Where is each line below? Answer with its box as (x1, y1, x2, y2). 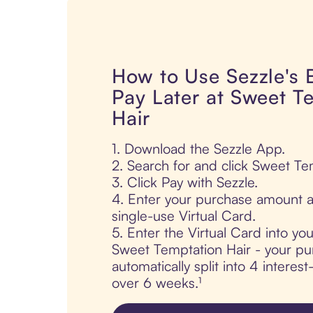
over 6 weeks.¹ (112, 274, 201, 292)
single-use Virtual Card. (112, 207, 256, 225)
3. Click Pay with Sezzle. (112, 173, 258, 191)
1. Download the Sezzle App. (112, 140, 285, 158)
